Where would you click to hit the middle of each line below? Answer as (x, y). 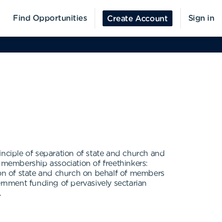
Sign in (201, 18)
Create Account (138, 19)
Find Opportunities (50, 18)
